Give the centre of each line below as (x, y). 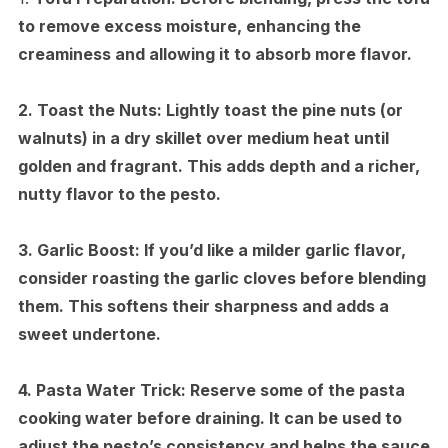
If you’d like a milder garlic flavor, (272, 249)
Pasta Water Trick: (110, 389)
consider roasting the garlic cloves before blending (221, 277)
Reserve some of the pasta (295, 389)
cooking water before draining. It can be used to (209, 417)
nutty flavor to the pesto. (119, 193)
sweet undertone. (89, 333)
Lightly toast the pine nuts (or (282, 109)
